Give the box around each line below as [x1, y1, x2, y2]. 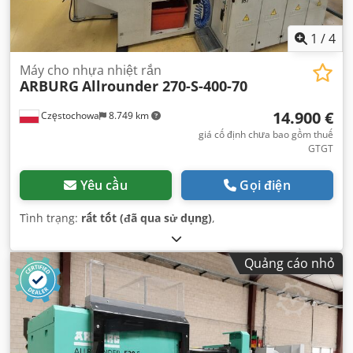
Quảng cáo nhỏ [244, 255, 335, 273]
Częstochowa [39, 109, 99, 123]
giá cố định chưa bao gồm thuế [199, 128, 333, 142]
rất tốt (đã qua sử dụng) [81, 210, 212, 226]
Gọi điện [240, 176, 291, 195]
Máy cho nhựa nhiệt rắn [20, 61, 162, 80]
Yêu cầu [80, 176, 128, 195]
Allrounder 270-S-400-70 [82, 76, 247, 96]
